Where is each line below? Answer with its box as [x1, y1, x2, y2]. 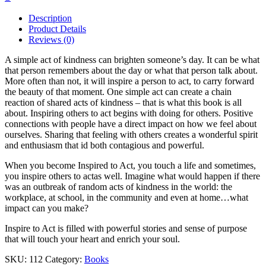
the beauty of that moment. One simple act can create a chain [5, 87, 232, 97]
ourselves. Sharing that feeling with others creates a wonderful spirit [5, 129, 258, 140]
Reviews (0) [28, 34, 74, 45]
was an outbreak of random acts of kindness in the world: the [5, 182, 232, 192]
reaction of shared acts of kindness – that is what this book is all [5, 97, 242, 108]
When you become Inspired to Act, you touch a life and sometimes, [5, 160, 256, 171]
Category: [45, 254, 84, 265]
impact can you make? [5, 203, 88, 214]
